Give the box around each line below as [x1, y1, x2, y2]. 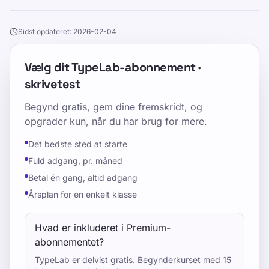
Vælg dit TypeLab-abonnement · [25, 59, 201, 75]
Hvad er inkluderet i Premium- [35, 222, 171, 234]
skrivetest [25, 76, 80, 92]
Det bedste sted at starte [28, 139, 127, 149]
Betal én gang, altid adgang [28, 172, 138, 183]
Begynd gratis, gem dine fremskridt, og [25, 101, 202, 113]
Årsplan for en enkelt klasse [28, 189, 137, 199]
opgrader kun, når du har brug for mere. [25, 115, 207, 127]
